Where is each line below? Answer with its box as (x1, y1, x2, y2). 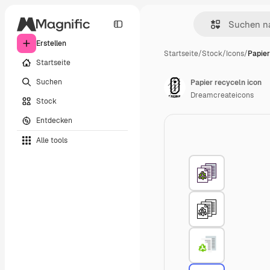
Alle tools (36, 135, 67, 145)
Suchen (36, 77, 62, 87)
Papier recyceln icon (190, 78, 262, 87)
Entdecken (36, 115, 72, 125)
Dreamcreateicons (190, 90, 254, 100)
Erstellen (36, 39, 66, 48)
